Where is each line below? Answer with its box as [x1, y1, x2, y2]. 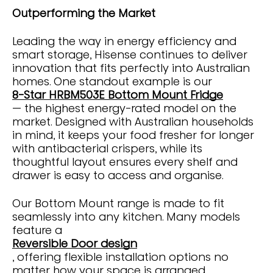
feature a [12, 222, 62, 238]
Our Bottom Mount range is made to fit [12, 196, 224, 211]
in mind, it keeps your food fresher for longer [12, 127, 254, 143]
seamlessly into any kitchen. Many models [12, 209, 240, 225]
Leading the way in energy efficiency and [12, 34, 236, 49]
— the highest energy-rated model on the [12, 101, 236, 116]
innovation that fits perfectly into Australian [12, 60, 250, 76]
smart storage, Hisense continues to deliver [12, 47, 247, 63]
